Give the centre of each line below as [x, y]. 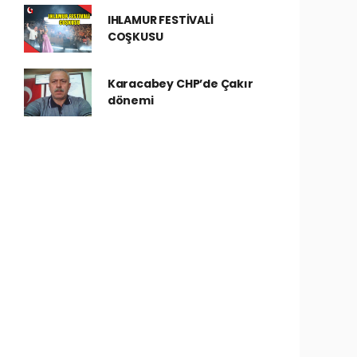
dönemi [130, 100]
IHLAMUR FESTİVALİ [160, 20]
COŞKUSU [135, 37]
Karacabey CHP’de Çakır [180, 84]
